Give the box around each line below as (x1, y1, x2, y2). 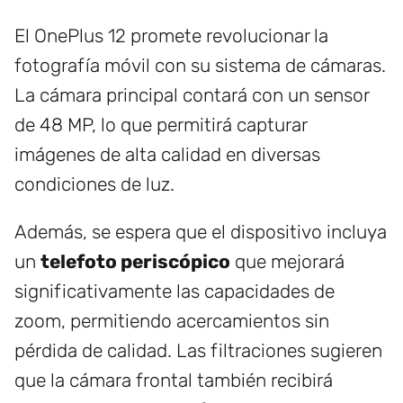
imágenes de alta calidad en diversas (14, 143, 320, 166)
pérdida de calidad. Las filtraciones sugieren (14, 339, 382, 363)
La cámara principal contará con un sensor (14, 84, 369, 107)
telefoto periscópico (40, 250, 230, 273)
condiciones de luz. (14, 173, 175, 196)
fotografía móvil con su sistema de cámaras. (14, 54, 386, 77)
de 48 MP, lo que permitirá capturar (14, 113, 307, 137)
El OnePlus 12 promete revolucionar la (14, 24, 328, 48)
